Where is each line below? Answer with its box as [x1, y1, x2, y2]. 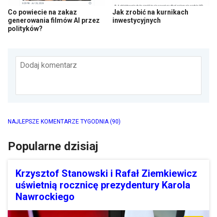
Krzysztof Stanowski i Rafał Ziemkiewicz [15, 168, 197, 180]
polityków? [8, 25, 43, 33]
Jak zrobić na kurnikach [112, 8, 188, 16]
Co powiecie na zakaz [8, 8, 77, 16]
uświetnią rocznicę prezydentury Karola [15, 179, 190, 191]
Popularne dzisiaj [8, 139, 98, 154]
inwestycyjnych [112, 16, 161, 25]
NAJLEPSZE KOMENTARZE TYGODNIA [8, 118, 110, 125]
